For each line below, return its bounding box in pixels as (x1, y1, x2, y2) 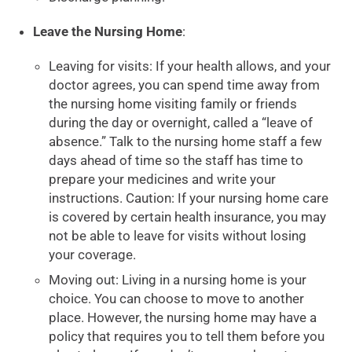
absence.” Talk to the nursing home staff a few (49, 134, 323, 149)
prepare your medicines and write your (49, 171, 277, 187)
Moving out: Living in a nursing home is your (49, 272, 307, 288)
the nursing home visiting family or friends (49, 96, 298, 112)
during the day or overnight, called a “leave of (49, 115, 313, 130)
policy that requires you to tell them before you (49, 328, 325, 344)
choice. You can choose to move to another (49, 291, 305, 306)
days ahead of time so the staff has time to (49, 152, 304, 168)
